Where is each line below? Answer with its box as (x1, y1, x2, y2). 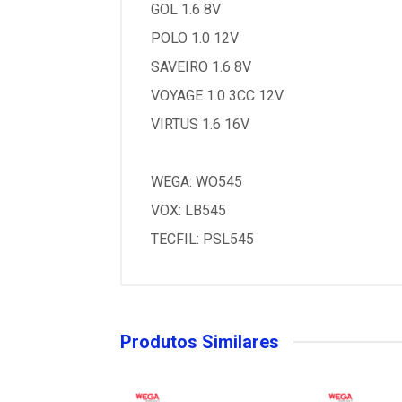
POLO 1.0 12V (151, 29, 239, 47)
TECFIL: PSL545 (151, 230, 254, 248)
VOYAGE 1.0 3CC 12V (151, 86, 284, 104)
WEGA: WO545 (151, 172, 242, 190)
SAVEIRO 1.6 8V (151, 57, 251, 75)
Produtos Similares (120, 330, 279, 353)
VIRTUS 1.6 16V (151, 115, 249, 133)
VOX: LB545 (151, 201, 226, 219)
